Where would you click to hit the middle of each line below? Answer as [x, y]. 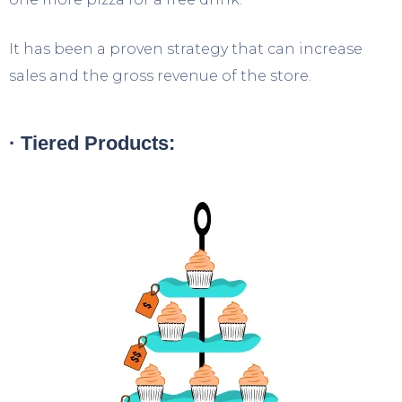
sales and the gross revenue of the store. [160, 75]
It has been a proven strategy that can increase [186, 48]
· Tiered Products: [92, 143]
